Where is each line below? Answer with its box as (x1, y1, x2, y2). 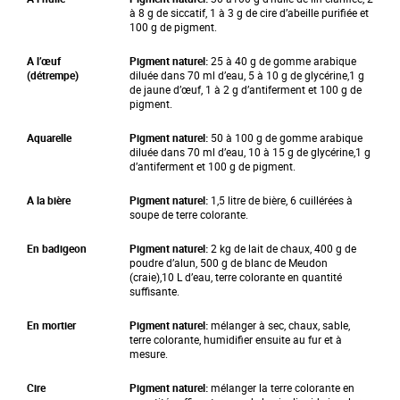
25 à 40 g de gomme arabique (211, 54, 356, 68)
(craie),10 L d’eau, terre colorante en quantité (129, 270, 342, 284)
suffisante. (129, 284, 179, 298)
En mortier (27, 318, 76, 332)
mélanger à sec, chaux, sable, (211, 318, 350, 332)
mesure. (129, 346, 168, 361)
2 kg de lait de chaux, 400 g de (211, 241, 356, 255)
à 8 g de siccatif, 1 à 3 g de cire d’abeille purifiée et (129, 5, 369, 20)
